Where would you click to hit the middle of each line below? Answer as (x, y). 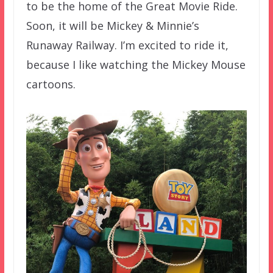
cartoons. (51, 84)
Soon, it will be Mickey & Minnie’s (112, 26)
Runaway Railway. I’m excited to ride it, (127, 45)
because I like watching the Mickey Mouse (136, 65)
